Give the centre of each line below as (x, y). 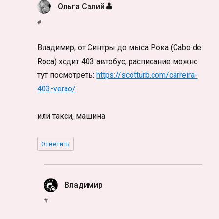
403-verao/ (57, 89)
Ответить (56, 144)
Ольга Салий (81, 7)
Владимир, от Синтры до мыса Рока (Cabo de (120, 48)
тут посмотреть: (67, 75)
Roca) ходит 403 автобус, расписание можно (118, 62)
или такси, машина (71, 116)
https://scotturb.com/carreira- (147, 75)
